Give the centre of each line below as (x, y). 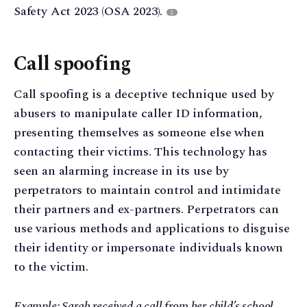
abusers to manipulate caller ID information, (138, 114)
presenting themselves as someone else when (139, 133)
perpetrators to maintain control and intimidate (147, 191)
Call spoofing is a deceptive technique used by (144, 95)
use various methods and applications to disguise (152, 229)
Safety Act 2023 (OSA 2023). (90, 11)
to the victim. (51, 267)
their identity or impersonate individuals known (148, 248)
